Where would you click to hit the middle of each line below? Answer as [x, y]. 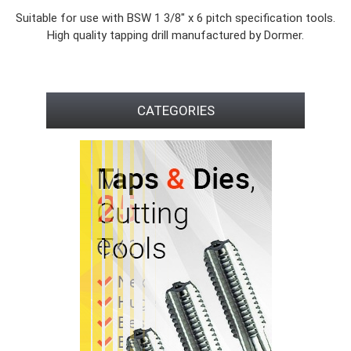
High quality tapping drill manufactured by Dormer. [175, 35]
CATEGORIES [175, 110]
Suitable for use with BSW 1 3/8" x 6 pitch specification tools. [175, 18]
